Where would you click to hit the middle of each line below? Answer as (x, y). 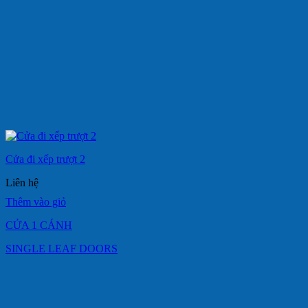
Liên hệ (22, 182)
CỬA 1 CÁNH (39, 225)
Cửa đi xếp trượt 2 (45, 159)
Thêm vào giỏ (36, 201)
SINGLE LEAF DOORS (62, 248)
